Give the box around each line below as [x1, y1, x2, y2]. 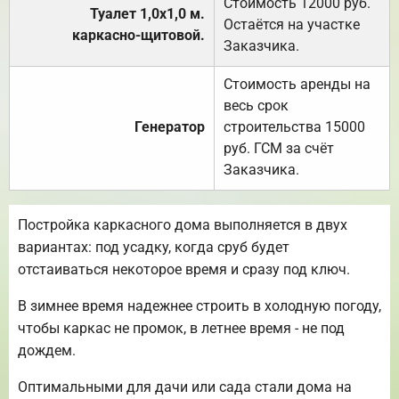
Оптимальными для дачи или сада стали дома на [18, 378, 352, 395]
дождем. [18, 341, 76, 359]
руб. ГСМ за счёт [224, 139, 334, 157]
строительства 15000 [224, 118, 365, 135]
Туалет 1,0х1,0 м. [90, 4, 205, 22]
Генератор [134, 118, 205, 135]
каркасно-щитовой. [72, 26, 205, 44]
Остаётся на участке [224, 15, 360, 33]
